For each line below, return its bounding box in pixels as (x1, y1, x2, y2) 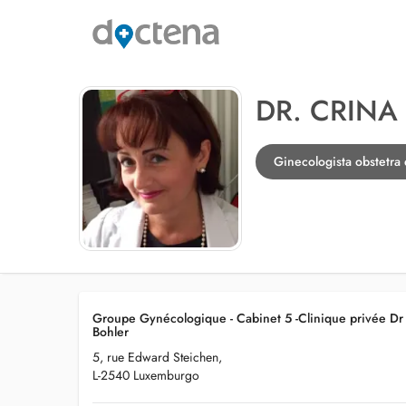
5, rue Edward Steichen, (92, 348, 222, 366)
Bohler (92, 323, 129, 341)
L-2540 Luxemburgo (92, 366, 199, 384)
